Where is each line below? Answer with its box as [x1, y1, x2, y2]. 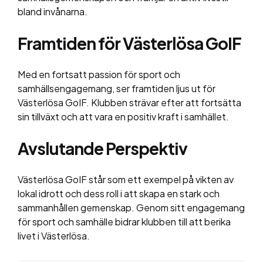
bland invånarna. [18, 5, 87, 18]
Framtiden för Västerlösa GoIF [18, 33, 241, 54]
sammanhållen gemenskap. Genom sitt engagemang [18, 201, 245, 214]
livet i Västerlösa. [18, 230, 90, 242]
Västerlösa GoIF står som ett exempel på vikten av [18, 173, 234, 186]
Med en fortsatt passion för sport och [18, 68, 180, 81]
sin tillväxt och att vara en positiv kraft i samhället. [18, 110, 229, 123]
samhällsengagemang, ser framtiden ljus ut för [18, 82, 215, 95]
